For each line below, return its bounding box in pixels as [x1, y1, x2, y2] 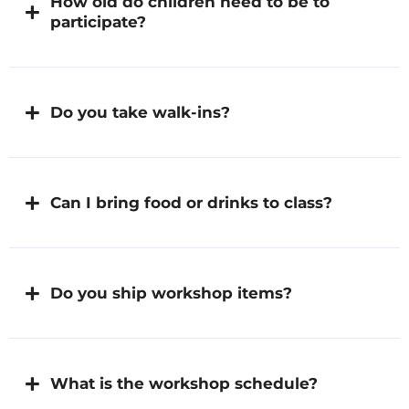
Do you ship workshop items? [50, 284, 292, 303]
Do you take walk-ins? [50, 103, 230, 122]
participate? [50, 13, 146, 32]
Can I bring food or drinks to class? [50, 194, 332, 213]
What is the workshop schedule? [50, 374, 318, 393]
